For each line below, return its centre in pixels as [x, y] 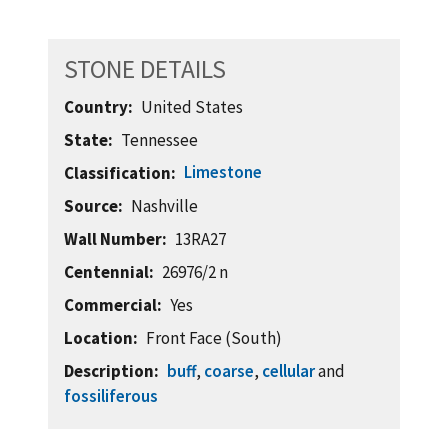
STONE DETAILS [145, 68]
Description [109, 370]
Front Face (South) [214, 337]
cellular [289, 370]
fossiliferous [111, 395]
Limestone [223, 171]
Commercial [110, 304]
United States [192, 106]
